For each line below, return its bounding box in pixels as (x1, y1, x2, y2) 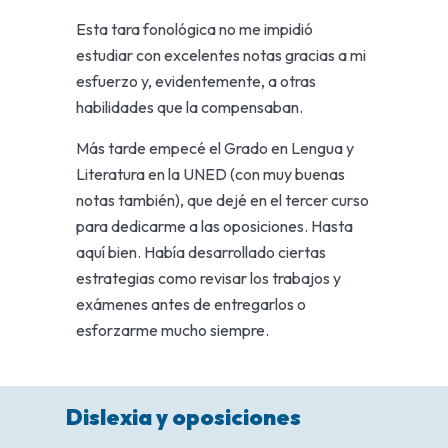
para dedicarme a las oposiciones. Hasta (76, 216, 354, 237)
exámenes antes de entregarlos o (76, 294, 307, 315)
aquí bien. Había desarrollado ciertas (76, 242, 327, 263)
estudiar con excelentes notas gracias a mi (76, 45, 367, 66)
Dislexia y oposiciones (65, 403, 301, 432)
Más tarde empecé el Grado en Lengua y (76, 138, 355, 159)
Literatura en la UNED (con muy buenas (76, 164, 346, 185)
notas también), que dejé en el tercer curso (76, 190, 370, 211)
